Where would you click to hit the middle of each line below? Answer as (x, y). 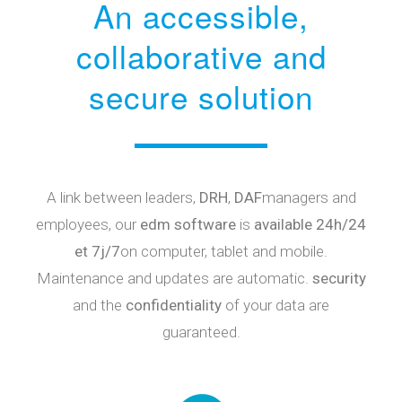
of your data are (275, 305)
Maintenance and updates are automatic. (174, 278)
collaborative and (201, 55)
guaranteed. (201, 332)
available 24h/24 (310, 224)
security (339, 278)
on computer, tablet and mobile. (224, 251)
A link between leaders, (122, 197)
